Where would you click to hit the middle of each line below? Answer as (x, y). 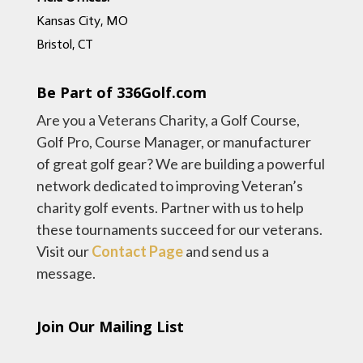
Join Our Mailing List (110, 327)
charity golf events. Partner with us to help (170, 207)
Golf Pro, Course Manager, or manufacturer (173, 142)
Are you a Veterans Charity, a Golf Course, (168, 120)
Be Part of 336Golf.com (121, 92)
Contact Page (137, 251)
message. (66, 273)
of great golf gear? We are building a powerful (180, 164)
